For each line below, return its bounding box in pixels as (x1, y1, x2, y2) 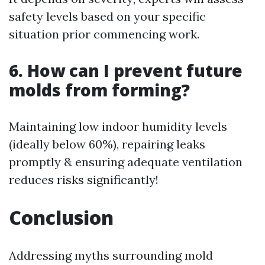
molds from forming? (9, 79, 190, 101)
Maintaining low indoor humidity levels (9, 119, 227, 134)
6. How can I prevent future (9, 59, 243, 82)
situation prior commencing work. (9, 27, 199, 41)
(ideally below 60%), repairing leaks (9, 137, 205, 151)
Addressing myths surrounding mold (9, 248, 213, 263)
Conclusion (9, 205, 114, 230)
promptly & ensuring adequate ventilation (9, 154, 243, 169)
